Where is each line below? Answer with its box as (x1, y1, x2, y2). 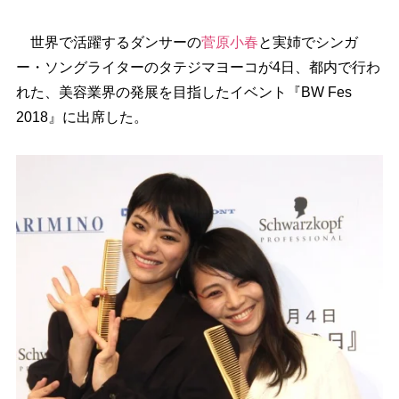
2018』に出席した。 (15, 110, 148, 125)
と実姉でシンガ (257, 35, 358, 50)
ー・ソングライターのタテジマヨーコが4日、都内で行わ (15, 60, 380, 75)
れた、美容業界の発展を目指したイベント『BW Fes (15, 85, 352, 100)
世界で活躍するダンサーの (15, 35, 201, 50)
